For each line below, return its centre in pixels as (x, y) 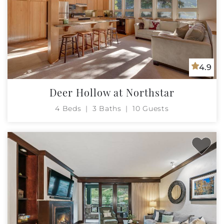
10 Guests (151, 108)
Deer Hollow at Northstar (112, 92)
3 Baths (107, 108)
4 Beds (68, 108)
